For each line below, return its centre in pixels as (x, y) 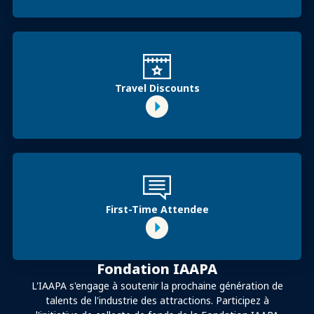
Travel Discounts (157, 88)
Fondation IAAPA (157, 269)
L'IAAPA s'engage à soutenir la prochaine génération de (157, 286)
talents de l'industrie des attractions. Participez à (157, 301)
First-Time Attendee (157, 210)
